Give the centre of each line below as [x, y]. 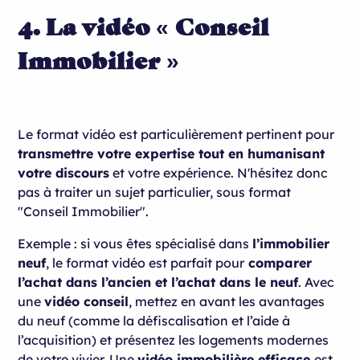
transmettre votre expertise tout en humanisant [172, 153]
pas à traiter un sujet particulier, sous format [155, 192]
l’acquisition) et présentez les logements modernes [174, 340]
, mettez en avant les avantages [227, 301]
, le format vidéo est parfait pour [145, 262]
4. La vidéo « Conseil [144, 27]
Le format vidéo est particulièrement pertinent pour [176, 134]
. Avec [317, 282]
